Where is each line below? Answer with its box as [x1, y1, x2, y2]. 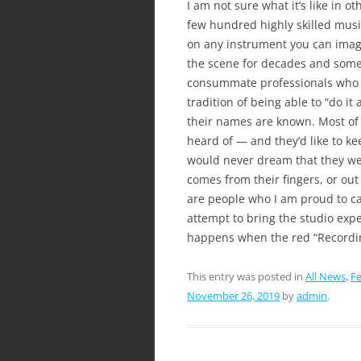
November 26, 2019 [187, 288, 280, 303]
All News [305, 268, 346, 284]
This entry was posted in [187, 268, 305, 284]
